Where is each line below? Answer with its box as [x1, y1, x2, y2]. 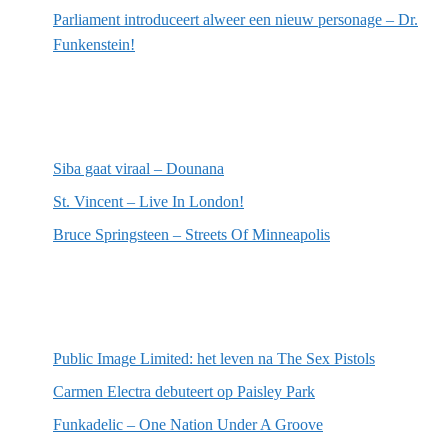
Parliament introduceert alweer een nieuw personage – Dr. [53, 10, 418, 28]
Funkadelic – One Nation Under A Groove [53, 415, 323, 433]
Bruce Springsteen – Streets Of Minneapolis [53, 225, 330, 243]
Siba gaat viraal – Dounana [53, 159, 224, 177]
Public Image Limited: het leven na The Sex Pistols [53, 349, 375, 367]
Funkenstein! [53, 35, 135, 53]
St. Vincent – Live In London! [53, 192, 244, 210]
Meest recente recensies [13, 105, 256, 132]
